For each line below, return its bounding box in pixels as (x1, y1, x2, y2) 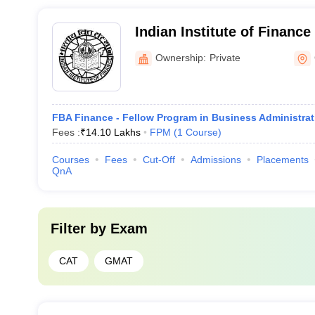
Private (209, 51, 240, 63)
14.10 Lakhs (85, 127, 141, 138)
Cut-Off (142, 154, 175, 165)
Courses (51, 154, 89, 165)
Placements (256, 154, 309, 165)
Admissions (190, 154, 241, 165)
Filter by (50, 221, 110, 236)
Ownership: (155, 51, 206, 63)
